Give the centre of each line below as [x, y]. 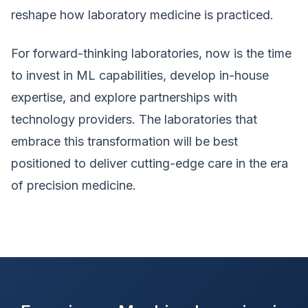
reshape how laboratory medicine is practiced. [142, 15]
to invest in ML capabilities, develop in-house [140, 75]
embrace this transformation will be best [124, 141]
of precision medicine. [74, 185]
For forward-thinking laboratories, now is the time [151, 53]
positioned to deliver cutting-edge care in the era [150, 163]
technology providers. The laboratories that [134, 119]
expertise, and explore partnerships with [124, 97]
